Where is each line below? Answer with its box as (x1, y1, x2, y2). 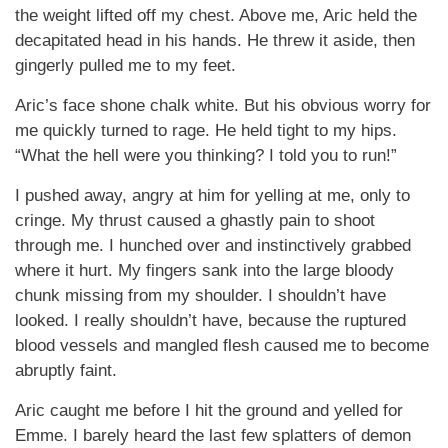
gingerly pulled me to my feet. (15, 56, 236, 75)
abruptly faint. (15, 361, 117, 380)
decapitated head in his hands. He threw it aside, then (15, 31, 415, 50)
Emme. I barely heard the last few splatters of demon (15, 426, 411, 445)
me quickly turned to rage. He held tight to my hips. (15, 121, 397, 140)
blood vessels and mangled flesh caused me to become (15, 336, 429, 355)
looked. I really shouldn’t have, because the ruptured (15, 311, 406, 330)
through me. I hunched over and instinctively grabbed (15, 236, 411, 255)
